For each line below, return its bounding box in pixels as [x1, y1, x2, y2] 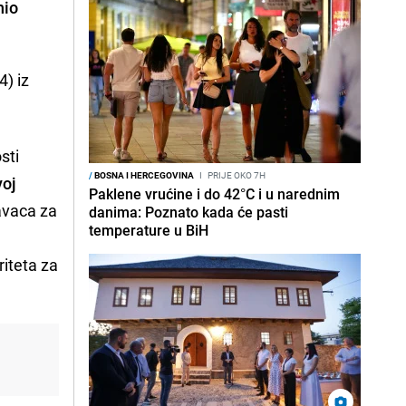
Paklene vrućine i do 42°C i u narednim [89, 184, 340, 204]
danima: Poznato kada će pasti [89, 202, 288, 222]
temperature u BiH [89, 220, 208, 240]
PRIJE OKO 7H [206, 169, 266, 181]
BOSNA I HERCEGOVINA [92, 169, 194, 181]
